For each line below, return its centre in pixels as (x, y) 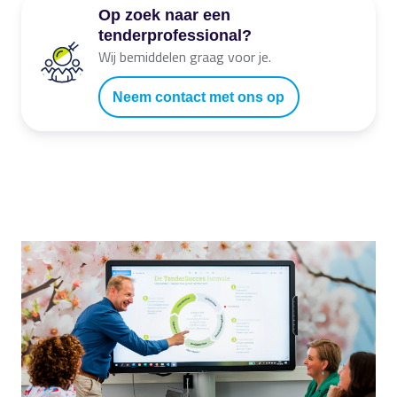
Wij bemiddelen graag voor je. (185, 56)
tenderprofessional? (175, 35)
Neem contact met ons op (199, 97)
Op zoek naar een (164, 15)
